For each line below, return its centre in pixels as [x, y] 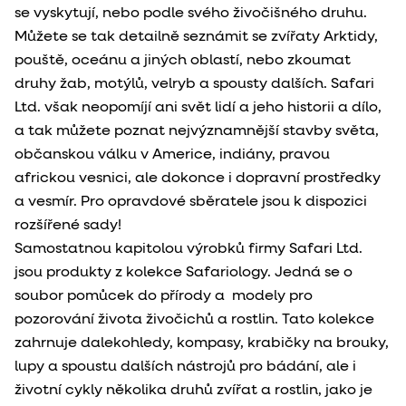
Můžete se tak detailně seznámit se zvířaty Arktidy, [196, 37]
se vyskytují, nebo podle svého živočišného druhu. [191, 13]
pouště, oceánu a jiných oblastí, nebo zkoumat [183, 60]
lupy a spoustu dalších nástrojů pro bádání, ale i [185, 367]
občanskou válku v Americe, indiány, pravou [172, 155]
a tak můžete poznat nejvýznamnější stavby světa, [197, 131]
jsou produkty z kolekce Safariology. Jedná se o [184, 272]
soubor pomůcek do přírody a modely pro [164, 296]
